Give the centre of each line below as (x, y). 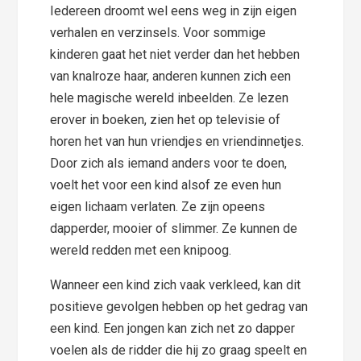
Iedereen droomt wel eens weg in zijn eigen (174, 10)
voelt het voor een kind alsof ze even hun (166, 185)
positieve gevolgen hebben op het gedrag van (179, 306)
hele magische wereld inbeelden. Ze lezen (170, 98)
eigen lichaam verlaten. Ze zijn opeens (158, 206)
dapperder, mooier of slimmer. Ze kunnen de (174, 228)
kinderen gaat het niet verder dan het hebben (175, 54)
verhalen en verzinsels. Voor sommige (158, 32)
